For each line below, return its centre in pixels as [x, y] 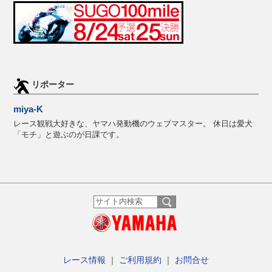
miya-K [29, 109]
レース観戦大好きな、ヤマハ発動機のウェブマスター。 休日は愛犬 [133, 123]
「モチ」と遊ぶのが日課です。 [69, 134]
